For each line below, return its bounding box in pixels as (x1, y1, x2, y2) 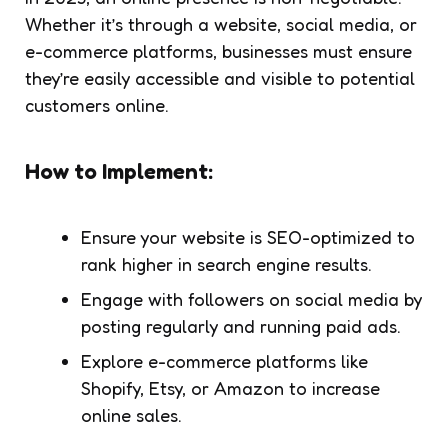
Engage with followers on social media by (81, 287, 422, 310)
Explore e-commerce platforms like (81, 349, 368, 372)
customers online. (25, 93, 169, 116)
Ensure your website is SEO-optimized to (81, 225, 415, 248)
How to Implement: (25, 157, 213, 184)
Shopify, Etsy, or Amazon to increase (81, 376, 380, 399)
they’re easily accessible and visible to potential (25, 66, 415, 89)
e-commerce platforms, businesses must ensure (25, 39, 412, 62)
